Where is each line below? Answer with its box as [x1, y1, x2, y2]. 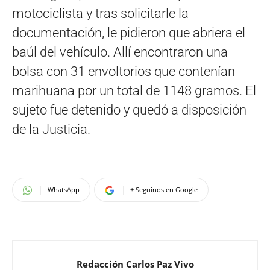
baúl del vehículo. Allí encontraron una [12, 44, 228, 60]
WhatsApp [48, 184, 80, 194]
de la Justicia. [12, 121, 90, 137]
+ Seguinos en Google [130, 184, 198, 194]
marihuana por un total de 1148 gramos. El [12, 83, 256, 98]
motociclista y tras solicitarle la [12, 5, 189, 21]
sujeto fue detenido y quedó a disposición [12, 102, 246, 118]
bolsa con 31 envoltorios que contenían [12, 63, 235, 79]
